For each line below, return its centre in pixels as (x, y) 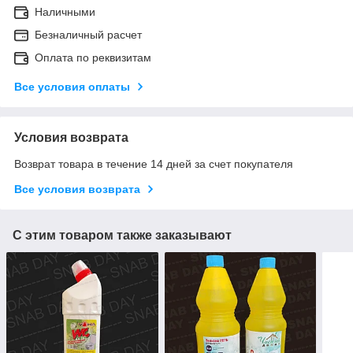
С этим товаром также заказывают (122, 235)
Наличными (65, 11)
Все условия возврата (77, 189)
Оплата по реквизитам (93, 57)
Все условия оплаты (72, 86)
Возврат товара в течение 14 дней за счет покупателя (154, 163)
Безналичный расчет (88, 34)
